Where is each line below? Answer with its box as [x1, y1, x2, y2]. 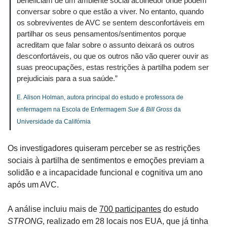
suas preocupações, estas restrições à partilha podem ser [17, 63, 209, 72]
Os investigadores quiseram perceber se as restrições [8, 144, 200, 153]
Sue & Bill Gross [128, 106, 172, 113]
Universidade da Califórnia [17, 118, 91, 126]
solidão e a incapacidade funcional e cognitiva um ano [8, 168, 203, 177]
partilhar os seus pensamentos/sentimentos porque [17, 29, 186, 39]
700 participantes [99, 205, 161, 214]
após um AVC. [8, 180, 59, 190]
